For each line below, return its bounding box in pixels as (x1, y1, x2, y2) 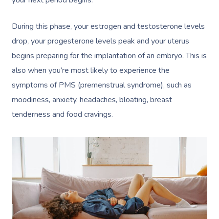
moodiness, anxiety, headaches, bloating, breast (12, 94, 172, 106)
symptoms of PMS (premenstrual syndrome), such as (12, 80, 192, 91)
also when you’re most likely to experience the (12, 65, 170, 76)
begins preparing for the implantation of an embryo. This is (12, 50, 207, 62)
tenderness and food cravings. (12, 109, 115, 120)
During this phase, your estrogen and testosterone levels (12, 21, 205, 32)
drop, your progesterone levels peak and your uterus (12, 36, 189, 47)
